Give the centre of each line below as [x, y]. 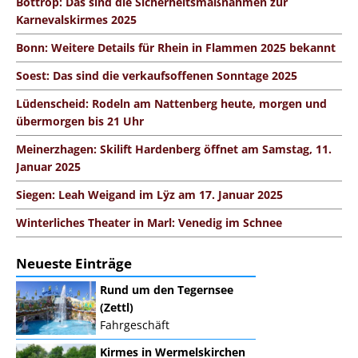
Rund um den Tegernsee [167, 290]
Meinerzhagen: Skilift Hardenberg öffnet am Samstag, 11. [174, 149]
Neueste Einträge [74, 264]
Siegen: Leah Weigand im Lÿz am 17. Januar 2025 [149, 195]
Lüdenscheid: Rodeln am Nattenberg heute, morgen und [171, 104]
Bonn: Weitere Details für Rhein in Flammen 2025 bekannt [176, 48]
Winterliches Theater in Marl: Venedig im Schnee [149, 223]
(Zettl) [117, 308]
